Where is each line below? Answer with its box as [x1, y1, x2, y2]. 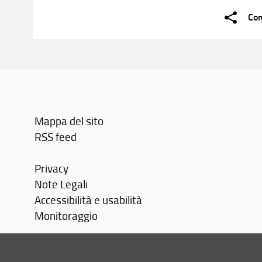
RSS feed [35, 128, 77, 144]
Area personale [35, 239, 107, 255]
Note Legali [35, 175, 88, 192]
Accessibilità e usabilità [35, 191, 143, 208]
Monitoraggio [35, 207, 98, 223]
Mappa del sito [35, 112, 104, 129]
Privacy [35, 160, 69, 176]
